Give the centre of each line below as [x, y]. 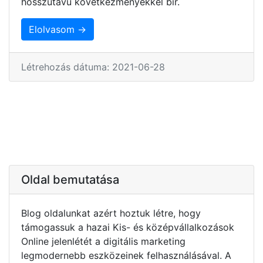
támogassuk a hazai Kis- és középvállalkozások [128, 227]
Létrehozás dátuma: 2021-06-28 [93, 67]
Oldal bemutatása [70, 179]
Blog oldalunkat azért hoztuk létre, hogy [111, 213]
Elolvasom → [58, 29]
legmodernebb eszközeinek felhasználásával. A [126, 255]
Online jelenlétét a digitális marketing [103, 241]
